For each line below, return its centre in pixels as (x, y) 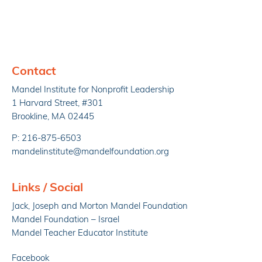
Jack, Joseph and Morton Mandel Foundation (100, 207)
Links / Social (47, 189)
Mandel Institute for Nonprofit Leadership (93, 90)
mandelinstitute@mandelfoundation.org (90, 153)
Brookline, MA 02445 (53, 117)
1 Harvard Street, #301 (57, 104)
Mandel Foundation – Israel (65, 220)
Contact (34, 72)
